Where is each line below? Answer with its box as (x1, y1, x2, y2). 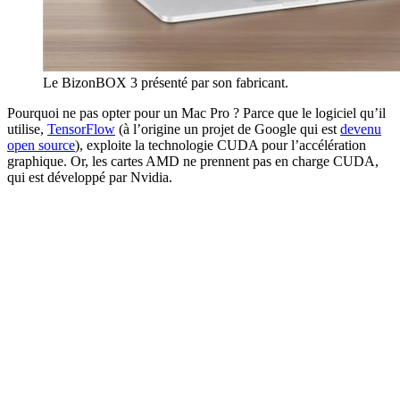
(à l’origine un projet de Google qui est (115, 121, 340, 137)
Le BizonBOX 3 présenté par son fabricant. (43, 74, 288, 90)
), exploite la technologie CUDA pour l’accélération (75, 137, 366, 153)
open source (7, 137, 75, 153)
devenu (340, 121, 381, 137)
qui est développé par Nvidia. (7, 169, 172, 185)
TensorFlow (47, 121, 115, 137)
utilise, (7, 121, 47, 137)
